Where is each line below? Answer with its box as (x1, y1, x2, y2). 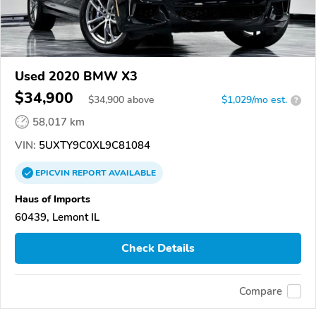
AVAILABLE (107, 167, 156, 179)
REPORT (72, 167, 107, 179)
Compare (239, 284, 282, 299)
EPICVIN (35, 167, 72, 179)
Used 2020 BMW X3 (15, 68, 138, 85)
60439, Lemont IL (15, 210, 99, 225)
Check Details (121, 240, 195, 256)
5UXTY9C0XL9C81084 (36, 138, 150, 153)
